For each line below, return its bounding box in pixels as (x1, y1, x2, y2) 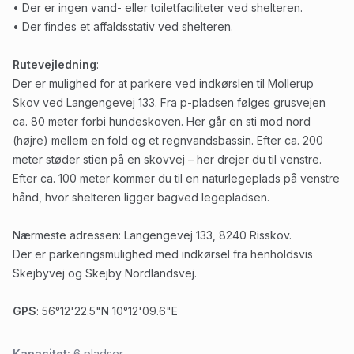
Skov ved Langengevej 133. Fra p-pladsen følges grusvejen (13, 96, 326, 109)
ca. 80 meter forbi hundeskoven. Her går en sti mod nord (13, 115, 311, 128)
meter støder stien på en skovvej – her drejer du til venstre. (13, 153, 322, 166)
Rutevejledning (13, 58, 96, 71)
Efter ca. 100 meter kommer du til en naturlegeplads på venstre (13, 171, 340, 185)
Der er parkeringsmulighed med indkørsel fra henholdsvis (13, 247, 313, 261)
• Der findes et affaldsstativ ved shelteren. (13, 20, 233, 33)
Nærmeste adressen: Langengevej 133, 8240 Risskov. (13, 228, 292, 242)
